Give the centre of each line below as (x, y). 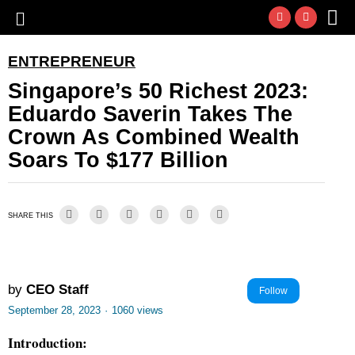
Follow (273, 290)
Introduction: (48, 343)
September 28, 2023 (54, 311)
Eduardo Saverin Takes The (150, 114)
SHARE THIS (31, 216)
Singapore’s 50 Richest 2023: (158, 91)
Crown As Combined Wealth (154, 137)
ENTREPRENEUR (72, 61)
